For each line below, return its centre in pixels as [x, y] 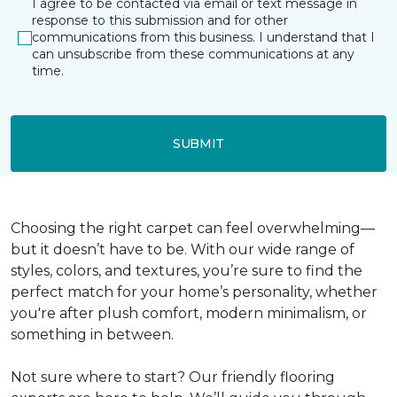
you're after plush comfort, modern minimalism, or [189, 313]
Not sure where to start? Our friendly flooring [173, 377]
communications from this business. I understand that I [203, 37]
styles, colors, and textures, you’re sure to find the [187, 271]
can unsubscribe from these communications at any [193, 54]
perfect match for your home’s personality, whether [194, 292]
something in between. [92, 335]
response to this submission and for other [160, 20]
